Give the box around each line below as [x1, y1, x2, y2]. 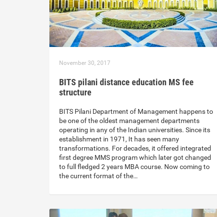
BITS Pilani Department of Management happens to [59, 108, 213, 116]
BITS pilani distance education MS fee [59, 77, 194, 88]
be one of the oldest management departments [59, 117, 200, 125]
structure [59, 87, 92, 98]
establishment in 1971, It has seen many [59, 135, 179, 143]
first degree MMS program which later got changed [59, 154, 211, 162]
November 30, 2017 [59, 60, 110, 67]
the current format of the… [59, 172, 138, 180]
